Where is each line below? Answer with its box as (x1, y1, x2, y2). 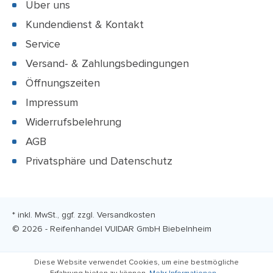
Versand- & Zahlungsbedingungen (26, 57, 189, 70)
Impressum (26, 96, 78, 109)
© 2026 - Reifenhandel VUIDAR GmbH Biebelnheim (12, 224, 211, 234)
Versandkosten (97, 210, 155, 220)
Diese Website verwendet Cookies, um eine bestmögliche (34, 258, 239, 267)
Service (26, 37, 60, 51)
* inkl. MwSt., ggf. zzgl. (12, 210, 97, 220)
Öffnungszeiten (26, 76, 100, 90)
